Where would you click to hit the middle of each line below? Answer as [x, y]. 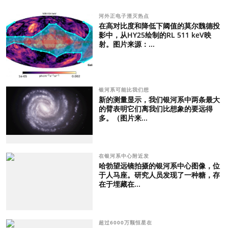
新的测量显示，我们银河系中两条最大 [159, 99]
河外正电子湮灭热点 [125, 16]
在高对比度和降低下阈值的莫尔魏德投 [159, 25]
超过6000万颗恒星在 [126, 223]
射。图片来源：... [126, 44]
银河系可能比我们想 [125, 89]
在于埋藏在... [119, 184]
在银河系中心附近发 [125, 156]
